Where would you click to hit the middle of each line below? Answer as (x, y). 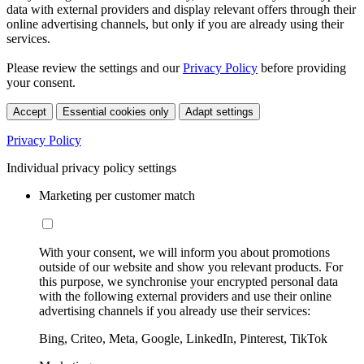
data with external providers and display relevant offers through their (181, 10)
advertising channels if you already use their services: (175, 311)
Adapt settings (219, 112)
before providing (302, 68)
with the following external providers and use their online (185, 297)
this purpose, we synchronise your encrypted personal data (188, 282)
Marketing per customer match (117, 196)
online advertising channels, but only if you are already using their (175, 24)
